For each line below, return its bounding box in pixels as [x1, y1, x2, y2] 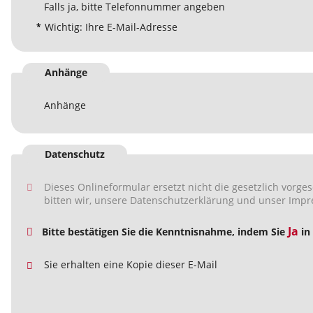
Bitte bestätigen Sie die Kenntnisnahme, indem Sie [42, 225, 288, 239]
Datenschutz [45, 147, 105, 161]
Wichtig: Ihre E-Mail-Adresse [45, 20, 177, 34]
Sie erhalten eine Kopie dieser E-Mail [44, 258, 217, 272]
